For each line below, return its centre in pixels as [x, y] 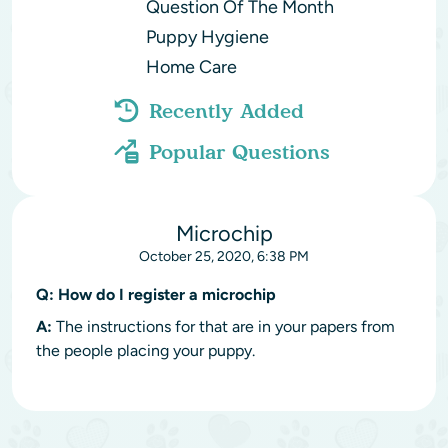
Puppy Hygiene [207, 37]
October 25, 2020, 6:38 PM [224, 256]
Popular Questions [239, 151]
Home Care [191, 67]
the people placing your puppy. [145, 350]
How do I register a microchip [165, 294]
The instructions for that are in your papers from [223, 326]
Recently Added [226, 110]
